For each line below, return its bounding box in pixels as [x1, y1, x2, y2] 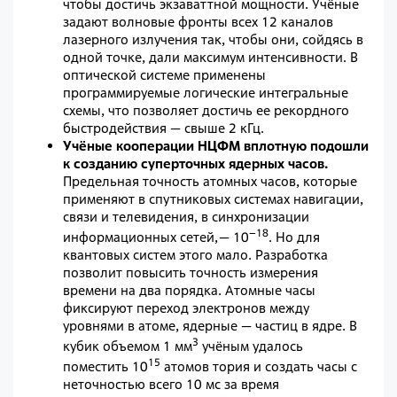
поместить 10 [63, 358, 148, 376]
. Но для [269, 229, 320, 246]
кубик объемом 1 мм [63, 338, 192, 355]
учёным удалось [198, 338, 303, 355]
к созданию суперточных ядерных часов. [63, 155, 328, 173]
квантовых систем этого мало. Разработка [63, 246, 328, 264]
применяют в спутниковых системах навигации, [63, 191, 363, 208]
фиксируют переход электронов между [63, 300, 309, 317]
